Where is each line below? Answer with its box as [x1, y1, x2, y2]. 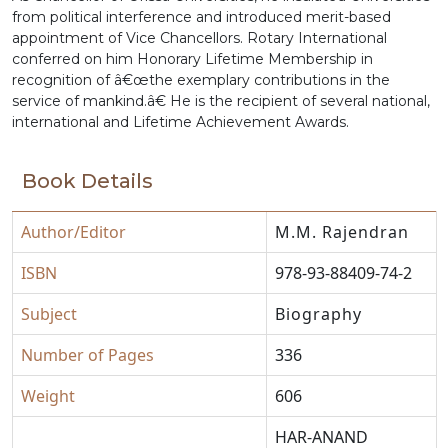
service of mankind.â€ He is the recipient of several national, [12, 92, 430, 111]
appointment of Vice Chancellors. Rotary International [12, 29, 387, 48]
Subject [21, 302, 77, 325]
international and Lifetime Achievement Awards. [12, 113, 349, 132]
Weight [21, 384, 75, 407]
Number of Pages [21, 343, 154, 366]
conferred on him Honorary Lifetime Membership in [12, 50, 373, 69]
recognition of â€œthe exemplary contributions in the [12, 71, 390, 90]
